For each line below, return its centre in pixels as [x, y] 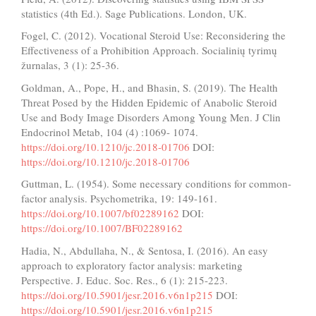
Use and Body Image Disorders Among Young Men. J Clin [151, 117]
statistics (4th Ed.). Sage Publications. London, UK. [134, 13]
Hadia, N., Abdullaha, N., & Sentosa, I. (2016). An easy [145, 250]
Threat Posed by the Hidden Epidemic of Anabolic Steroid [149, 102]
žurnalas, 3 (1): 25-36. [70, 65]
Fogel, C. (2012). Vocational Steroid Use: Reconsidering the [153, 36]
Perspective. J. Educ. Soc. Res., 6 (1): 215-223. [124, 280]
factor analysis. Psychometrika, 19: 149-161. [119, 199]
